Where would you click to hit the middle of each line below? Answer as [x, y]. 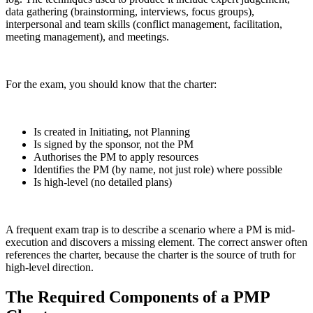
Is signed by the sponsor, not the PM [114, 145]
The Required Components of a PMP [138, 297]
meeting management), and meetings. [87, 37]
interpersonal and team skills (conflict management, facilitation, [144, 24]
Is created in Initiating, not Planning [112, 132]
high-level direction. [50, 268]
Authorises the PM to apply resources [116, 157]
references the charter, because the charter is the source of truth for [151, 255]
